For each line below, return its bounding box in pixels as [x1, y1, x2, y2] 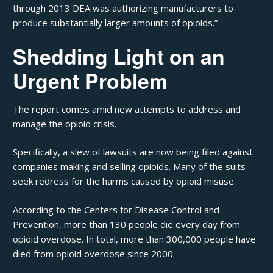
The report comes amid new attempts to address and [13, 102, 241, 115]
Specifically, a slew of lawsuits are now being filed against [13, 146, 253, 158]
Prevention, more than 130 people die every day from [13, 218, 241, 230]
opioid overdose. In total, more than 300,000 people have [13, 232, 257, 245]
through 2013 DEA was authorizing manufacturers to [13, 2, 234, 15]
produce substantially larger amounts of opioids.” [13, 16, 218, 29]
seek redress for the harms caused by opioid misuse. [13, 175, 236, 188]
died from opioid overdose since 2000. [13, 247, 175, 260]
